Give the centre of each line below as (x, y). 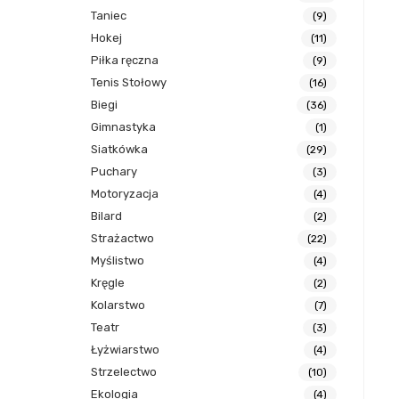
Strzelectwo (124, 372)
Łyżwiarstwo (125, 350)
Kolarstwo (118, 305)
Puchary (114, 172)
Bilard (106, 216)
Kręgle (108, 283)
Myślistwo (118, 261)
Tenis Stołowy (129, 83)
